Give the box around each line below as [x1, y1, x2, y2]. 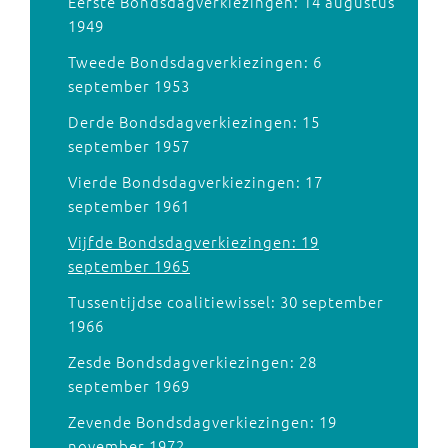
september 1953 [68, 75, 190, 96]
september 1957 [68, 135, 190, 156]
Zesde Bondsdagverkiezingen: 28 [68, 351, 317, 372]
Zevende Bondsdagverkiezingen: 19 [68, 411, 337, 432]
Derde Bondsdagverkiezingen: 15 [68, 111, 320, 132]
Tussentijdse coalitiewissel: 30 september [68, 291, 384, 312]
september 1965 [68, 255, 190, 276]
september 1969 [68, 375, 190, 396]
